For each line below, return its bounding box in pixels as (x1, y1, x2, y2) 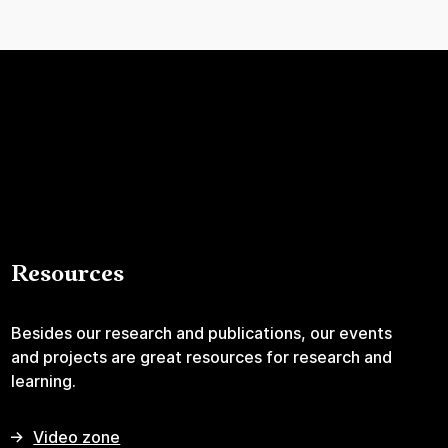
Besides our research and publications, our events (11, 323, 393, 344)
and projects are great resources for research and (11, 347, 393, 368)
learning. (11, 371, 77, 392)
